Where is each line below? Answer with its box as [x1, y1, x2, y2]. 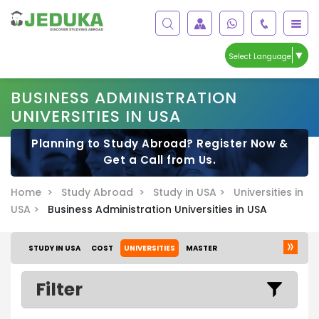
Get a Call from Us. [103, 152, 216, 167]
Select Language [229, 51, 291, 62]
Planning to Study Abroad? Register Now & [31, 135, 288, 151]
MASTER [186, 242, 217, 253]
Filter [36, 276, 83, 302]
